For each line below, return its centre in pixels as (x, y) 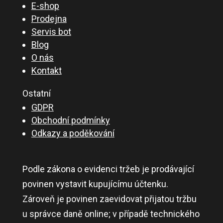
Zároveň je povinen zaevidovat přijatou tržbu (109, 199)
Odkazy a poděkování (73, 133)
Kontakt (46, 71)
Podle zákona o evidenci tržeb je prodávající (108, 169)
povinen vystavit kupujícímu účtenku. (95, 184)
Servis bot (51, 32)
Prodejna (49, 19)
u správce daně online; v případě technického (111, 214)
